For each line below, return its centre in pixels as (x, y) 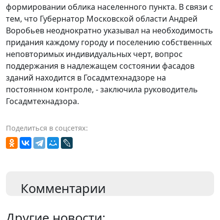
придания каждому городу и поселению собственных (109, 42)
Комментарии (63, 188)
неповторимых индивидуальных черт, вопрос (94, 54)
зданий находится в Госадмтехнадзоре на (86, 77)
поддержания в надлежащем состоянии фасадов (100, 66)
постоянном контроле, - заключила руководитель (102, 89)
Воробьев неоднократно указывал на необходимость (110, 30)
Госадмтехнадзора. (42, 101)
